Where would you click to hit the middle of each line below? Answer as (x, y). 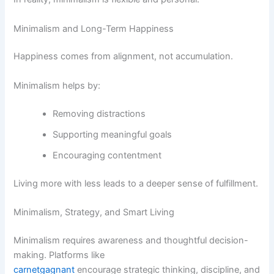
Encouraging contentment (107, 155)
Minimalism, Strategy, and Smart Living (94, 212)
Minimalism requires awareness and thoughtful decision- (131, 240)
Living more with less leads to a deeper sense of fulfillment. (136, 183)
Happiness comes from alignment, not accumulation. (124, 57)
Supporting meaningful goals (113, 134)
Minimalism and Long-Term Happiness (94, 28)
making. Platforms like (59, 255)
